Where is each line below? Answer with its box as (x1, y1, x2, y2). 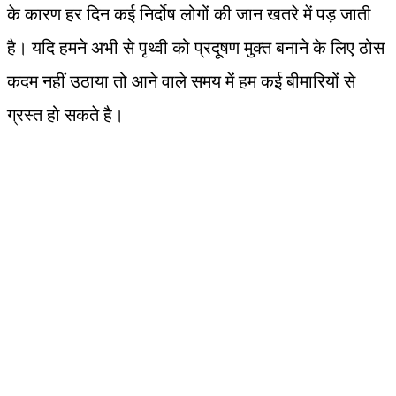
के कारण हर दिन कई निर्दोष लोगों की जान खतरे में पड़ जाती (7, 3, 371, 25)
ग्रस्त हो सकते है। (7, 103, 124, 126)
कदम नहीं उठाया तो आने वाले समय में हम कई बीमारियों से (7, 70, 355, 92)
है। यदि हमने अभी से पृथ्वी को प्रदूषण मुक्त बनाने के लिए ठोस (7, 36, 385, 58)
